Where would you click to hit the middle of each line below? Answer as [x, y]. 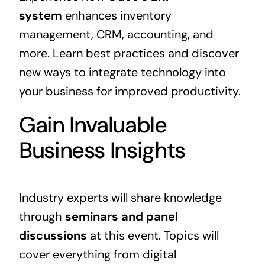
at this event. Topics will [153, 235]
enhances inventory [117, 15]
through [42, 216]
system [40, 15]
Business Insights [102, 150]
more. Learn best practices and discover [129, 53]
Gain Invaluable [93, 125]
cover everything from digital [97, 254]
